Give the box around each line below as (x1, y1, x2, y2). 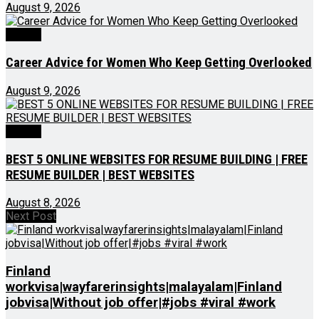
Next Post (6, 209, 56, 224)
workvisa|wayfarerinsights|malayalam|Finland (6, 279, 282, 296)
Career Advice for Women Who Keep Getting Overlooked (6, 55, 312, 71)
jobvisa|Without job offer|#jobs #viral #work (6, 295, 276, 311)
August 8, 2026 (6, 196, 80, 210)
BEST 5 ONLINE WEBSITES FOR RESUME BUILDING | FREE (6, 151, 308, 167)
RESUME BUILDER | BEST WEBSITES (6, 167, 194, 183)
